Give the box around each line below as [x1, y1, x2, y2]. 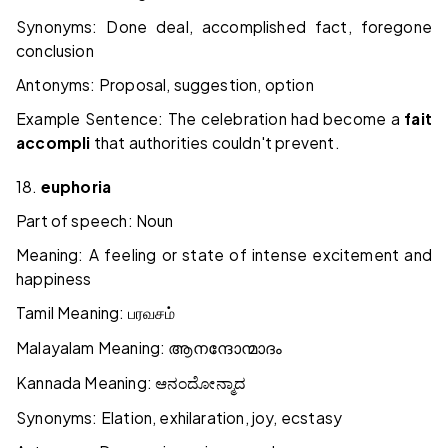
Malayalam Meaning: [16, 338, 169, 358]
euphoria [40, 177, 112, 197]
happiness [16, 269, 92, 289]
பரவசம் [127, 305, 176, 323]
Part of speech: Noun [16, 211, 174, 231]
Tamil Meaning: [16, 303, 128, 323]
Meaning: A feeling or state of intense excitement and [16, 245, 432, 265]
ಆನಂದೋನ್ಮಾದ [155, 375, 246, 393]
